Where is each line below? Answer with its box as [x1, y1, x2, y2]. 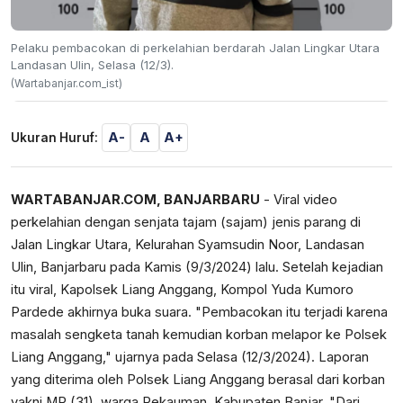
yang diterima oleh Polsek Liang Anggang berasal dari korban [11, 371, 385, 388]
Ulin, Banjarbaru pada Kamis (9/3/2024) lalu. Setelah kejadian [11, 258, 383, 275]
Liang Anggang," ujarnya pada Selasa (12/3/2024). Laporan [11, 348, 369, 365]
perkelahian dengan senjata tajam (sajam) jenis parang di [11, 213, 361, 230]
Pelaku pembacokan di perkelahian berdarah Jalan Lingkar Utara [11, 40, 380, 55]
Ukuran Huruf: [11, 130, 98, 145]
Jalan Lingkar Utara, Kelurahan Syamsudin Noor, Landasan [11, 236, 364, 253]
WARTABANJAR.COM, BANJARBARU [11, 191, 260, 208]
